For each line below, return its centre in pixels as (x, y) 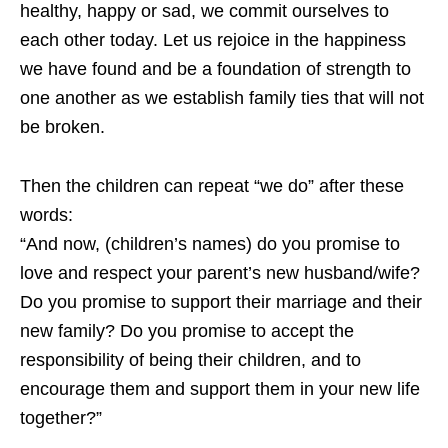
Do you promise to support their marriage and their (221, 302)
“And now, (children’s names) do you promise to (210, 244)
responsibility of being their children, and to (190, 360)
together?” (61, 418)
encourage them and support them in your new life (220, 389)
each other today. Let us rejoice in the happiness (213, 40)
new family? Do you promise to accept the (187, 331)
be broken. (62, 127)
